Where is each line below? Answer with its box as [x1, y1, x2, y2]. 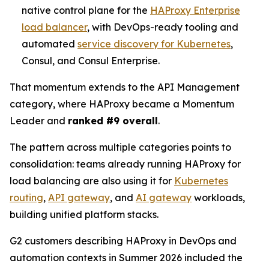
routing [10, 192, 43, 204]
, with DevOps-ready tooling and [87, 21, 238, 34]
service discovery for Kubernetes [77, 38, 231, 50]
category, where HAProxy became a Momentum [10, 98, 234, 110]
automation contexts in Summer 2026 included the [10, 252, 243, 264]
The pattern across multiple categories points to [10, 141, 231, 154]
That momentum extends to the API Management [10, 81, 240, 94]
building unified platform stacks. [10, 208, 159, 221]
